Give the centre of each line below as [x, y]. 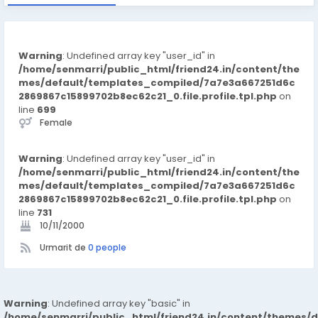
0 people [107, 247]
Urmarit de [64, 247]
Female [56, 122]
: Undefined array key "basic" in [119, 303]
